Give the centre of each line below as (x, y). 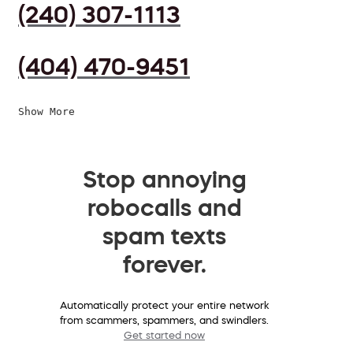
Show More (46, 112)
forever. (164, 264)
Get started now (164, 336)
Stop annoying (164, 179)
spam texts (164, 236)
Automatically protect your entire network (164, 306)
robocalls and (164, 208)
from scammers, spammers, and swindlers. (164, 321)
